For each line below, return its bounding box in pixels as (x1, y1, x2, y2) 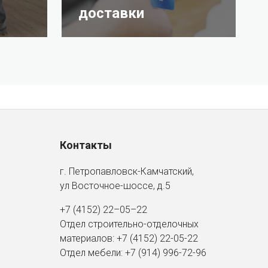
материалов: (60, 232, 117, 244)
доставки (78, 4, 144, 22)
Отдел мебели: (60, 246, 125, 258)
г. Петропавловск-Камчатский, (60, 165, 194, 177)
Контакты (60, 138, 112, 151)
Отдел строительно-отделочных (60, 218, 199, 230)
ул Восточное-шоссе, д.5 (60, 179, 170, 191)
